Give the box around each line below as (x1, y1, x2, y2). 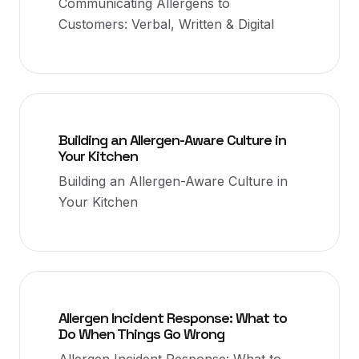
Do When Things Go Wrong (58, 325, 224, 343)
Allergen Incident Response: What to (58, 309, 287, 327)
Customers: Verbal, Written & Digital (58, 16, 274, 32)
